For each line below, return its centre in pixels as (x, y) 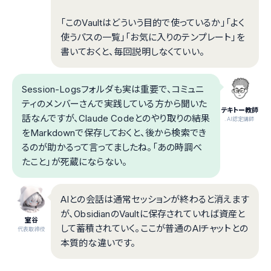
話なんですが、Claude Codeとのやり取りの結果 (116, 119)
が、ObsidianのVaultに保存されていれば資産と (153, 214)
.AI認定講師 (240, 119)
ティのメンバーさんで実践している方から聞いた (115, 104)
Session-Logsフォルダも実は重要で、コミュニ (113, 90)
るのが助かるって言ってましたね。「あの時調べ (112, 148)
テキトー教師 (240, 110)
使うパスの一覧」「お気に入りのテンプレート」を (153, 38)
